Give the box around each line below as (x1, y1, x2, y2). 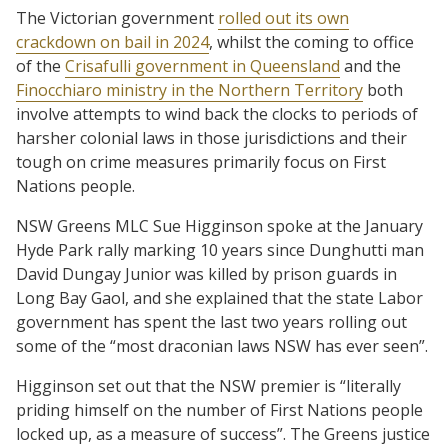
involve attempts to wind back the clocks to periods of (16, 102, 418, 125)
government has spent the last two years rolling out (16, 310, 407, 333)
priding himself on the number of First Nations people (16, 398, 423, 421)
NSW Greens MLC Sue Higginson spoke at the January (16, 214, 423, 237)
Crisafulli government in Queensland (65, 54, 340, 77)
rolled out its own (218, 6, 349, 29)
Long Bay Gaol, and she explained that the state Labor (16, 286, 423, 309)
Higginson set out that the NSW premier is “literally (16, 374, 401, 397)
